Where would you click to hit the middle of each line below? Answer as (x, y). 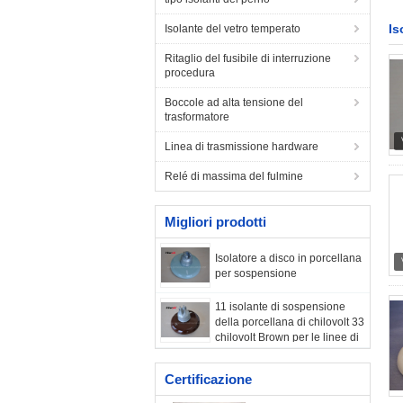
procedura (190, 73)
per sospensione (256, 273)
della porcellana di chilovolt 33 (290, 322)
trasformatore (197, 117)
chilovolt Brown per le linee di (287, 337)
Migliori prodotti (215, 222)
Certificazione (208, 379)
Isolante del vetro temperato (233, 29)
